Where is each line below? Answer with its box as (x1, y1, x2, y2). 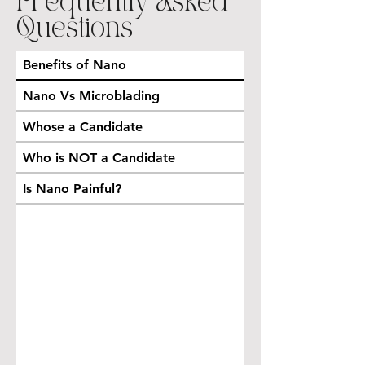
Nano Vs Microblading (23, 88, 160, 104)
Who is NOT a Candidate (23, 150, 175, 166)
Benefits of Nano (23, 57, 126, 73)
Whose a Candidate (23, 119, 143, 135)
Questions (16, 17, 133, 42)
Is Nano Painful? (23, 181, 121, 197)
